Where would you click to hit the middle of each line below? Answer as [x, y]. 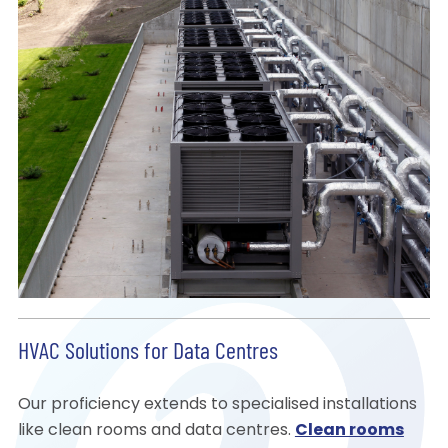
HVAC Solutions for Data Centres [147, 353]
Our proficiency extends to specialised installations [217, 405]
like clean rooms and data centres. [156, 431]
